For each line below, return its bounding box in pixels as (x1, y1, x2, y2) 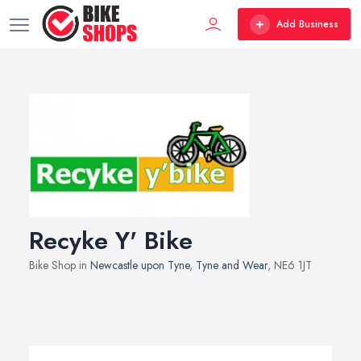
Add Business (276, 17, 338, 31)
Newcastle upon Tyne (90, 257, 189, 273)
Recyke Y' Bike (29, 223, 193, 258)
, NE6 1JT (268, 257, 312, 273)
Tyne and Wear (196, 257, 268, 273)
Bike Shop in (29, 257, 90, 273)
